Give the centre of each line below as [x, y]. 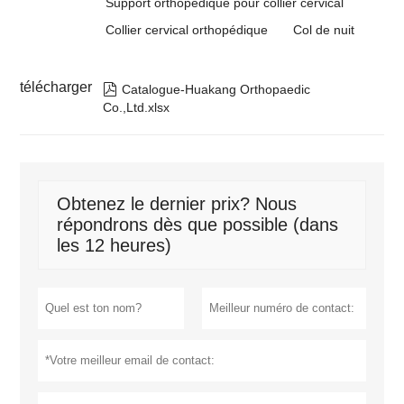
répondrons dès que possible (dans [198, 225]
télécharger [56, 87]
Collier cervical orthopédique [187, 30]
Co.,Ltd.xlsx [137, 108]
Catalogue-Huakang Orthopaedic [216, 90]
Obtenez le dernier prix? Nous [177, 204]
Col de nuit [324, 30]
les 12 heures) [115, 246]
